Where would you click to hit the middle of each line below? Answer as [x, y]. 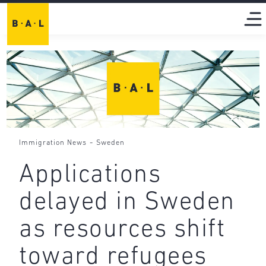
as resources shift [122, 230]
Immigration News [53, 143]
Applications [90, 176]
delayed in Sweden [127, 203]
